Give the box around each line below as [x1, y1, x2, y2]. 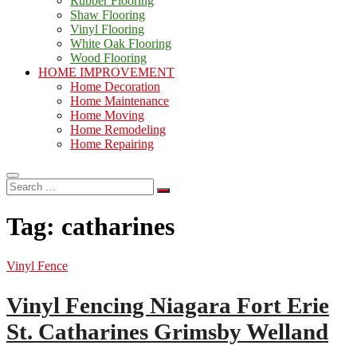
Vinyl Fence [6, 258, 68, 273]
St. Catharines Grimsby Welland [6, 318, 328, 344]
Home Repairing [70, 137, 154, 151]
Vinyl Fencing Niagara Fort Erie [6, 292, 329, 318]
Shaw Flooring [70, 8, 145, 22]
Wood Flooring [70, 51, 147, 65]
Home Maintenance [70, 94, 169, 108]
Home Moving [70, 108, 144, 122]
